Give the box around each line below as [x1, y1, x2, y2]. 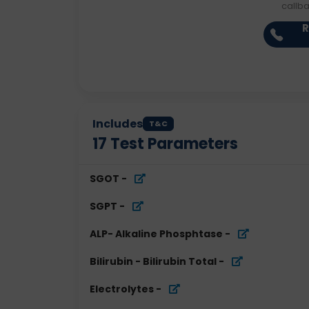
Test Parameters [107, 133, 238, 154]
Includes [92, 116, 143, 132]
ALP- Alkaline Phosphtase [90, 227, 223, 241]
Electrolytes [90, 282, 154, 296]
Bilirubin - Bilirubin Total [90, 255, 217, 268]
